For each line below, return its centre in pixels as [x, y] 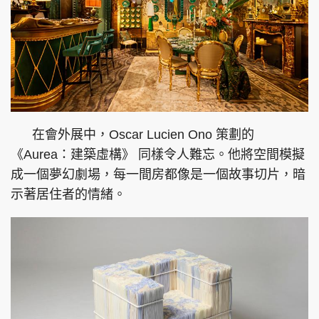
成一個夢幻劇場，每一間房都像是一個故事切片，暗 [158, 175]
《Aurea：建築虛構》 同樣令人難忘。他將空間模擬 [158, 155]
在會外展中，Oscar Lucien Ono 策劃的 [132, 135]
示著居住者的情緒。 [68, 195]
